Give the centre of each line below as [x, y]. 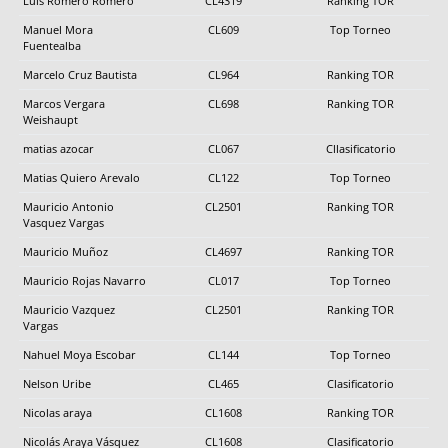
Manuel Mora [58, 29]
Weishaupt [50, 119]
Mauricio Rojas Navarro [84, 280]
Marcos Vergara [64, 103]
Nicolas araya [57, 412]
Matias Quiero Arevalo [81, 177]
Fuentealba [52, 45]
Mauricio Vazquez [69, 309]
